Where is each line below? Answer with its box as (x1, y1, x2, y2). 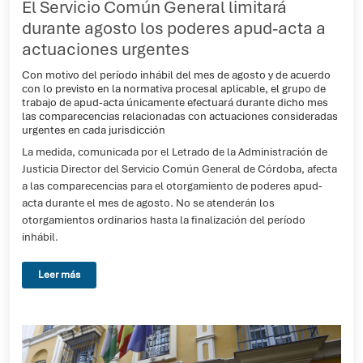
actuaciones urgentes (22, 38, 190, 60)
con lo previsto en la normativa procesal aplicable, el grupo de (22, 81, 326, 96)
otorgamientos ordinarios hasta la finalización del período (22, 213, 305, 227)
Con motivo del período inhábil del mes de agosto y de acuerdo (22, 67, 331, 82)
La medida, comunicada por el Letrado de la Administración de (22, 145, 327, 159)
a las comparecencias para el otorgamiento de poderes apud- (22, 179, 322, 193)
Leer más (38, 268, 80, 281)
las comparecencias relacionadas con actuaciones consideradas (22, 109, 338, 123)
